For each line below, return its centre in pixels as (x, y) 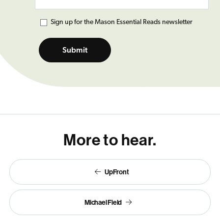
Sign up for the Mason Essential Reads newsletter (122, 23)
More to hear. (110, 140)
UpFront (117, 172)
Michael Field (103, 203)
